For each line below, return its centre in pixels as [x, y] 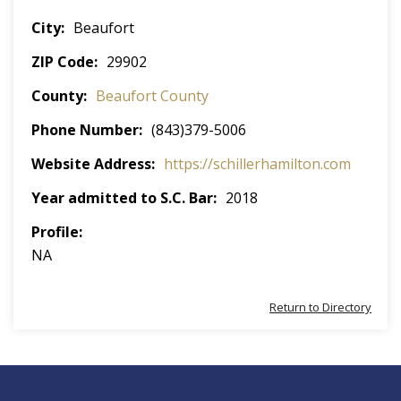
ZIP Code [63, 62]
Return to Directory [320, 307]
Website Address [91, 164]
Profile [55, 232]
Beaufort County [152, 96]
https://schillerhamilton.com [257, 164]
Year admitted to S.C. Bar [122, 198]
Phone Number [85, 130]
